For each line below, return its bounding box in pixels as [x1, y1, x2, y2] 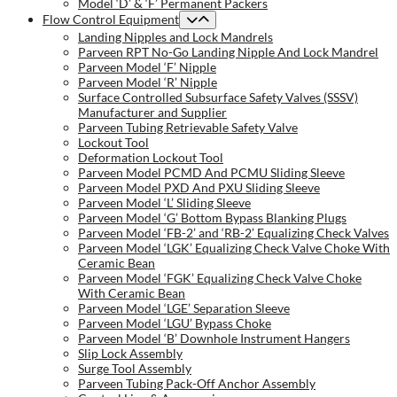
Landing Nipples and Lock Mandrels [78, 29, 273, 45]
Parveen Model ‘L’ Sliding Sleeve [78, 195, 251, 211]
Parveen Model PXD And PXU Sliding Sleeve [78, 180, 320, 196]
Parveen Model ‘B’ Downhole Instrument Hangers [78, 331, 350, 346]
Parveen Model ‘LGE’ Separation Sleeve [78, 300, 290, 316]
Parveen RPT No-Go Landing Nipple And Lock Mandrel [78, 44, 378, 60]
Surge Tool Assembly [78, 361, 191, 377]
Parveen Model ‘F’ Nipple [78, 59, 216, 75]
